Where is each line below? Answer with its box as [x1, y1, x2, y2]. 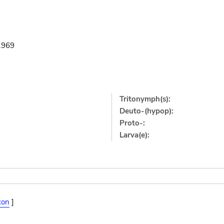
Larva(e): [119, 129, 150, 140]
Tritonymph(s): [119, 93, 171, 104]
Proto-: [119, 117, 145, 128]
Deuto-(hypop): [119, 105, 174, 116]
